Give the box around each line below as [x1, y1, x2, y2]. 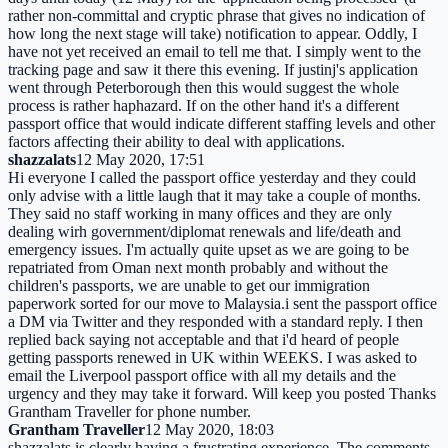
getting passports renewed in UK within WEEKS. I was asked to [8, 348, 417, 366]
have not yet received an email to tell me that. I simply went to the [8, 42, 421, 60]
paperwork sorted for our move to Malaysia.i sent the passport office [8, 294, 437, 312]
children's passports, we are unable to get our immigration [8, 276, 370, 294]
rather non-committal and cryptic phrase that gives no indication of [8, 6, 425, 24]
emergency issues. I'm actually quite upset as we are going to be [8, 240, 409, 258]
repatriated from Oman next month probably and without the [8, 258, 388, 276]
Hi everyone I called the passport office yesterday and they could [8, 168, 416, 186]
